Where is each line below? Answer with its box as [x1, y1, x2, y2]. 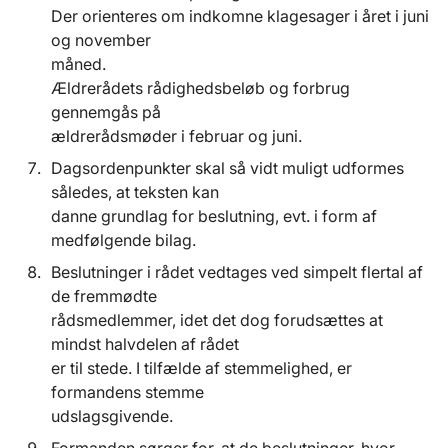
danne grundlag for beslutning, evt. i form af [51, 206, 377, 227]
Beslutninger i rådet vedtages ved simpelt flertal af [51, 262, 423, 283]
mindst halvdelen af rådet [51, 334, 243, 355]
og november [51, 30, 155, 51]
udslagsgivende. [51, 406, 173, 427]
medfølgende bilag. [51, 230, 196, 251]
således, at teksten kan [51, 182, 223, 203]
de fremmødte [51, 286, 161, 307]
